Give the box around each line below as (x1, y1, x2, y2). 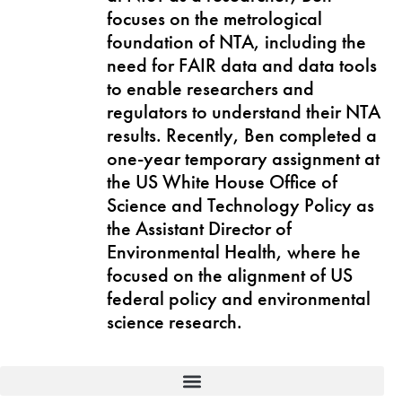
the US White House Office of (107, 169, 338, 195)
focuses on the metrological (107, 5, 323, 31)
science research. (107, 309, 243, 335)
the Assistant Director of (107, 215, 293, 241)
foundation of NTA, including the (107, 29, 367, 55)
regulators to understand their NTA (107, 99, 381, 125)
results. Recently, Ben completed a (107, 122, 378, 148)
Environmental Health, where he (107, 239, 362, 265)
